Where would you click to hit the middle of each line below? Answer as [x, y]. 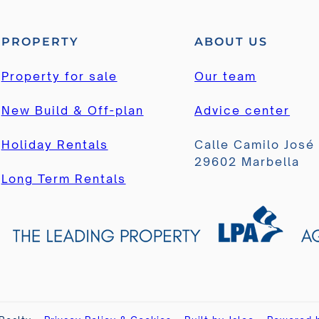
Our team [226, 77]
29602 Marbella [247, 162]
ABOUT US [231, 42]
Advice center [242, 111]
